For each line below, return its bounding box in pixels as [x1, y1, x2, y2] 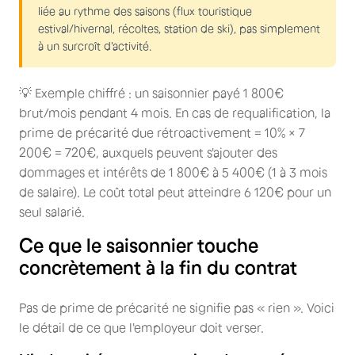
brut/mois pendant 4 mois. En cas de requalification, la [19, 105, 330, 120]
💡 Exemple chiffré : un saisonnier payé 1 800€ [19, 85, 284, 100]
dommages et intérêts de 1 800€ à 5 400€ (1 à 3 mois [19, 164, 327, 179]
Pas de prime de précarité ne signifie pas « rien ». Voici [19, 300, 334, 315]
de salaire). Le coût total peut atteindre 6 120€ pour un [19, 184, 331, 199]
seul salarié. [19, 204, 85, 219]
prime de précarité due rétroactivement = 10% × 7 [19, 124, 305, 139]
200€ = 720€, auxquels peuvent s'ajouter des [19, 144, 277, 159]
